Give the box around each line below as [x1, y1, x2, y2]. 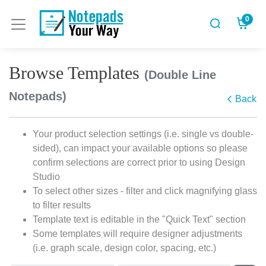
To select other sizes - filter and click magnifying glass [33, 186, 257, 196]
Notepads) [9, 90, 66, 103]
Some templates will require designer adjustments [33, 229, 242, 239]
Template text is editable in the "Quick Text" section [33, 214, 246, 224]
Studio [33, 172, 60, 182]
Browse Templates [9, 63, 144, 83]
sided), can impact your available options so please [33, 143, 248, 153]
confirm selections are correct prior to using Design [33, 157, 245, 167]
